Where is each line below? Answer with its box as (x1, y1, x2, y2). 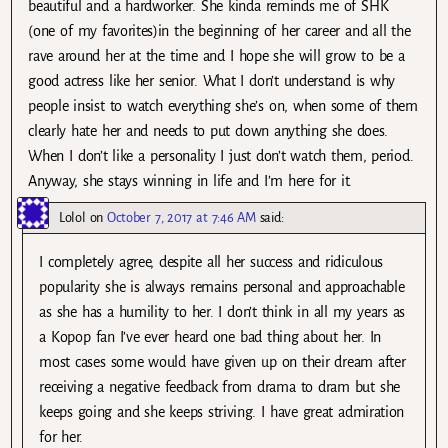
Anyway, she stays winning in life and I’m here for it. (28, 173, 353, 189)
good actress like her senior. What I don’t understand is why (28, 73, 396, 89)
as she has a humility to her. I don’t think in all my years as (39, 304, 406, 321)
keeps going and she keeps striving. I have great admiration (39, 404, 405, 421)
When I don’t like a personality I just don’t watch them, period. (28, 148, 414, 164)
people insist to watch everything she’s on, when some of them (28, 98, 418, 114)
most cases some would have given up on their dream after (39, 354, 406, 371)
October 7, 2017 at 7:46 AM (107, 210, 256, 226)
